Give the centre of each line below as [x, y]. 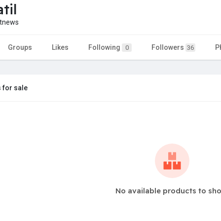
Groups [20, 47]
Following [105, 47]
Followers [168, 47]
